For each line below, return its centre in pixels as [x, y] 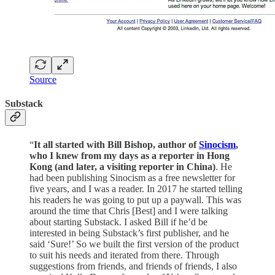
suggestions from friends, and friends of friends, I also [133, 266]
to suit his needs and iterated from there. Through [124, 255]
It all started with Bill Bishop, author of [116, 144]
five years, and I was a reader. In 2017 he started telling [136, 188]
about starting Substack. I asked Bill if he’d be [118, 222]
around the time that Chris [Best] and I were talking [129, 211]
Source [43, 80]
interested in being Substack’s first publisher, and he [129, 233]
